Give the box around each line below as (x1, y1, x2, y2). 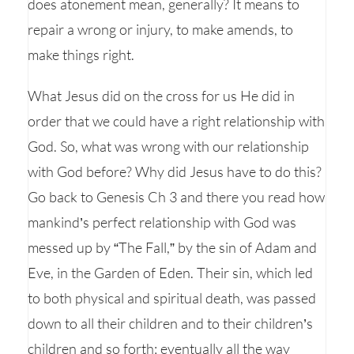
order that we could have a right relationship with (28, 112, 325, 130)
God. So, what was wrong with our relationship (28, 137, 309, 155)
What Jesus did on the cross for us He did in (28, 87, 295, 104)
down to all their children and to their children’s (28, 314, 313, 332)
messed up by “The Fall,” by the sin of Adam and (28, 239, 317, 256)
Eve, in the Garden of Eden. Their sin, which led (28, 264, 313, 281)
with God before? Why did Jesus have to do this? (28, 163, 322, 180)
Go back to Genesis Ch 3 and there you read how (28, 188, 325, 205)
